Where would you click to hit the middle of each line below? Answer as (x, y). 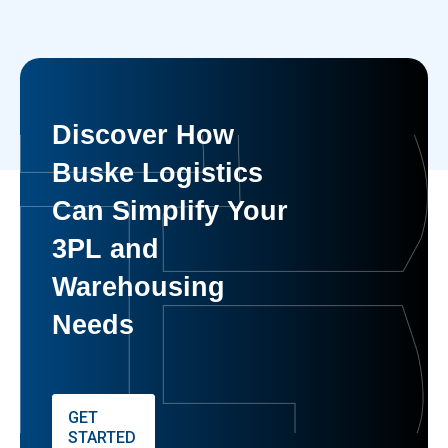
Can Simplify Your (170, 210)
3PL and (105, 248)
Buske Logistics (157, 172)
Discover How (143, 134)
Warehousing (138, 286)
